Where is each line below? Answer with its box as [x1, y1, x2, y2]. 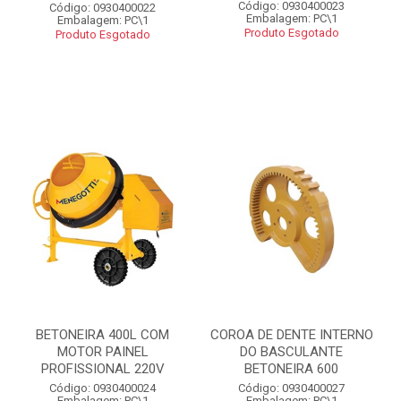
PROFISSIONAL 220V [40, 361, 165, 377]
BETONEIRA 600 [244, 361, 338, 377]
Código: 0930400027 [238, 381, 345, 395]
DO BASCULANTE [240, 344, 343, 360]
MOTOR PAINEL [56, 344, 149, 360]
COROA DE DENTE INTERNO [209, 327, 373, 343]
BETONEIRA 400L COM [36, 327, 169, 343]
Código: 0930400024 [49, 381, 156, 395]
